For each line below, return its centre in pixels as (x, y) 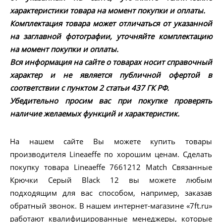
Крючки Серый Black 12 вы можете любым (111, 180)
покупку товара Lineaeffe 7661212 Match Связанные (111, 167)
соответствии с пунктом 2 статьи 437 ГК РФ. (89, 88)
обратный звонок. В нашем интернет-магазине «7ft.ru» (111, 206)
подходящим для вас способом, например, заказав (111, 193)
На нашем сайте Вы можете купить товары (111, 141)
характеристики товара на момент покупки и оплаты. (108, 11)
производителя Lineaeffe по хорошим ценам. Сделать (111, 154)
